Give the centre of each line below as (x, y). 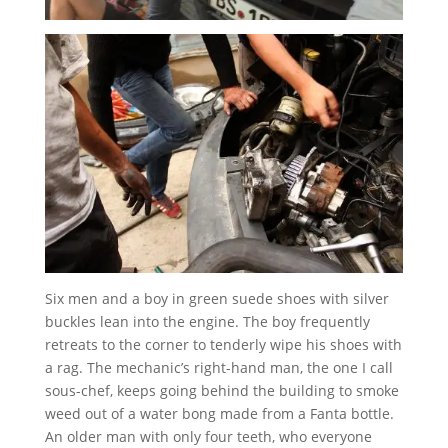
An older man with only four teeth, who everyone (208, 436)
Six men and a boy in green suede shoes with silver (216, 298)
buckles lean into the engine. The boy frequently (207, 321)
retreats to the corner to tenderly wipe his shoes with (223, 344)
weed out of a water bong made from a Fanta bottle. (219, 413)
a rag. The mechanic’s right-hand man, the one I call (218, 367)
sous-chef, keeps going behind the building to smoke (221, 390)
